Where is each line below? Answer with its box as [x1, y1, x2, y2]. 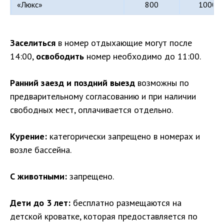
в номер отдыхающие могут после [55, 36, 192, 48]
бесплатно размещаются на [70, 196, 181, 208]
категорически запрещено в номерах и [47, 130, 200, 142]
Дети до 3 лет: [10, 196, 70, 208]
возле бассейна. [10, 143, 71, 155]
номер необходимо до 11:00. [84, 50, 201, 62]
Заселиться [10, 36, 55, 48]
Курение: [10, 130, 47, 142]
